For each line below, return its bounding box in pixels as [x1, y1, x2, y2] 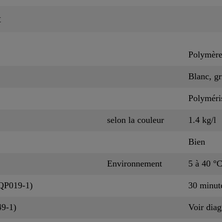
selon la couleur [107, 114, 164, 125]
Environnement [107, 158, 162, 168]
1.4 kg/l [188, 114, 216, 125]
